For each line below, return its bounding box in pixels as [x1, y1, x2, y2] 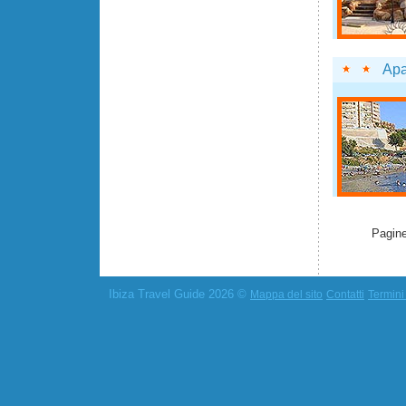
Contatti [326, 288, 364, 302]
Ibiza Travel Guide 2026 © [109, 287, 250, 302]
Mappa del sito [250, 288, 323, 302]
